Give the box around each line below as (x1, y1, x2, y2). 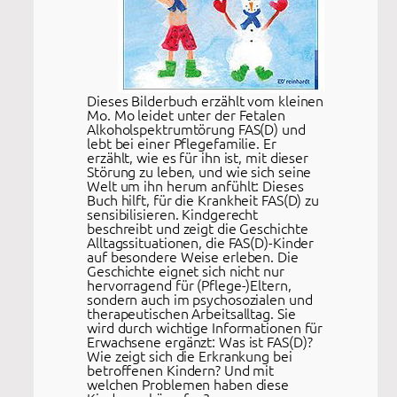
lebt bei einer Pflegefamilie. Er (87, 133, 276, 152)
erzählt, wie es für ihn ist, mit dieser (87, 147, 309, 167)
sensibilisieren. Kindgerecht (87, 204, 259, 223)
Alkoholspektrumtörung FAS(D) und (87, 119, 306, 138)
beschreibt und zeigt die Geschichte (87, 218, 308, 237)
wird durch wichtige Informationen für (87, 317, 323, 337)
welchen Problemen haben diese (87, 374, 290, 393)
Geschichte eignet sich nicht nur (87, 261, 284, 280)
